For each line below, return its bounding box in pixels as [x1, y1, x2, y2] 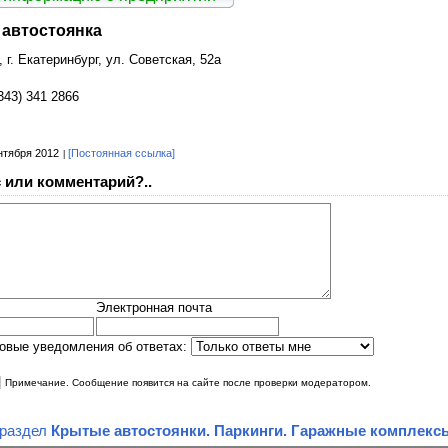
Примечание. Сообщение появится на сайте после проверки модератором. [5, 377, 371, 389]
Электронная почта [96, 300, 212, 316]
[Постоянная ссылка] [68, 146, 175, 159]
